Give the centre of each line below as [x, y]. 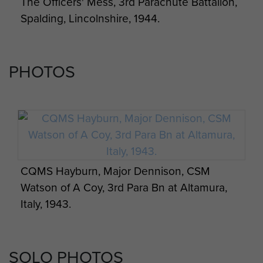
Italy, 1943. [45, 204]
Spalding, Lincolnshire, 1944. [90, 18]
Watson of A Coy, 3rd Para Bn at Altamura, [124, 187]
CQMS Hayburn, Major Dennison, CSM [115, 171]
